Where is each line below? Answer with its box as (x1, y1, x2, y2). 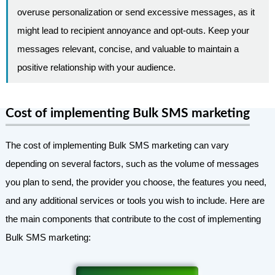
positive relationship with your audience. (17, 62, 176, 73)
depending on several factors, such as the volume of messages (5, 158, 259, 169)
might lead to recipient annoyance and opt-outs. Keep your (17, 25, 249, 36)
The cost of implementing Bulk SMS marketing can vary (5, 140, 229, 151)
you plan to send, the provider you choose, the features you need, (5, 177, 266, 188)
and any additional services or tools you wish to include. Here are (5, 195, 265, 206)
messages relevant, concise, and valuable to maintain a (17, 44, 239, 55)
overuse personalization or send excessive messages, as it (17, 7, 255, 18)
